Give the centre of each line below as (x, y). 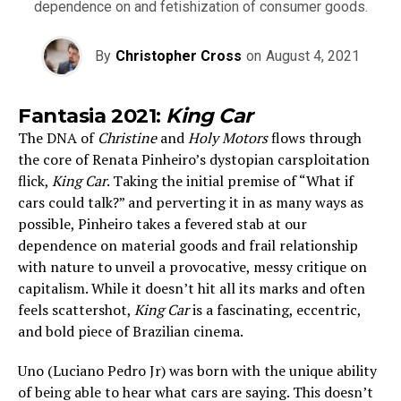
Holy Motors (228, 137)
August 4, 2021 (313, 55)
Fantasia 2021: (92, 115)
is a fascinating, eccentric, (277, 309)
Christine (129, 137)
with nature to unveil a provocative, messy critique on (192, 266)
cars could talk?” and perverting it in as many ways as (191, 202)
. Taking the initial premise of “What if (230, 180)
